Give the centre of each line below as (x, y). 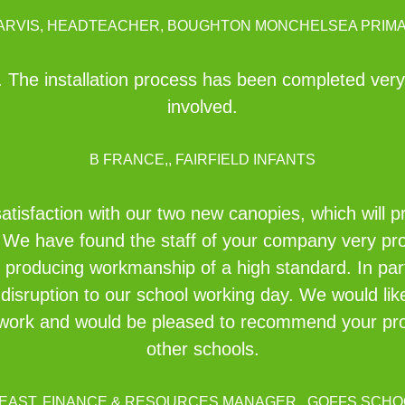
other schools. (202, 349)
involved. (202, 107)
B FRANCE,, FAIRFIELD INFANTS (202, 160)
